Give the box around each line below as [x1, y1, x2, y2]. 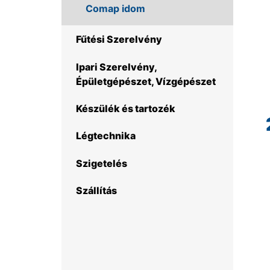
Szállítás [76, 184, 117, 197]
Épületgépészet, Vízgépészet [76, 75, 216, 87]
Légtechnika [76, 130, 136, 142]
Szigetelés [76, 157, 127, 169]
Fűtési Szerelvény [76, 33, 162, 46]
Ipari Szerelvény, [76, 60, 157, 73]
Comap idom [86, 2, 145, 15]
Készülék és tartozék [76, 102, 175, 115]
